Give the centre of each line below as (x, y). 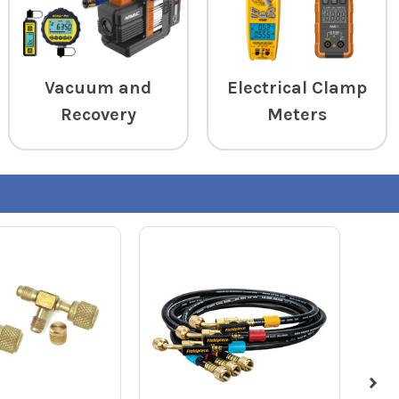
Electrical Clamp (297, 88)
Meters (297, 115)
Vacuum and (98, 88)
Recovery (98, 115)
